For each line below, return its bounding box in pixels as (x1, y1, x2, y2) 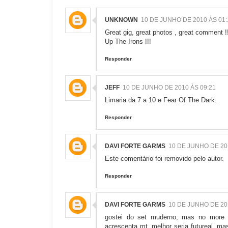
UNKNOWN (105, 16, 138, 24)
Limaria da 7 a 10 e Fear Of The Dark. (105, 96, 217, 104)
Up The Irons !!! (105, 38, 151, 46)
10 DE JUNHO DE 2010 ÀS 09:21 (123, 84, 216, 92)
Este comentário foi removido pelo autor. (105, 155, 224, 163)
